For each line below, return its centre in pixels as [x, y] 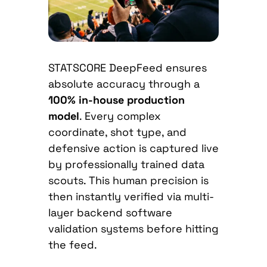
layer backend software [110, 213]
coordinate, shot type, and [117, 132]
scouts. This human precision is [128, 181]
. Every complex [120, 116]
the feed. [72, 245]
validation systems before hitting [133, 229]
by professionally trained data [126, 164]
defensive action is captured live [133, 148]
